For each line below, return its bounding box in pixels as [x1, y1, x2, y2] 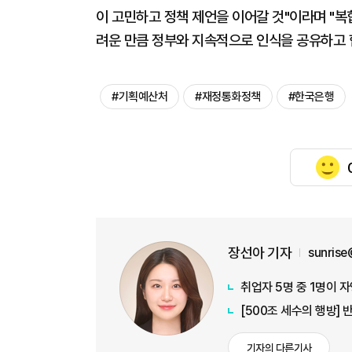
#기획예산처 [112, 90, 167, 104]
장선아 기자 [228, 244, 291, 261]
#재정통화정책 [195, 90, 261, 104]
